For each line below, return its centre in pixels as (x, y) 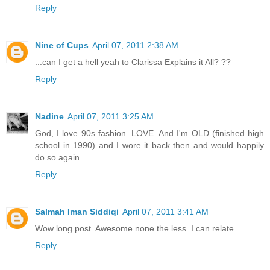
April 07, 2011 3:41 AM (165, 211)
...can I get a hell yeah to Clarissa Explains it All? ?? (133, 62)
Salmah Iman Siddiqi (77, 211)
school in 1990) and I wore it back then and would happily (149, 145)
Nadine (49, 116)
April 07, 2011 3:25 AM (111, 116)
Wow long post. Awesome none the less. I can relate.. (137, 228)
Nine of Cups (62, 45)
